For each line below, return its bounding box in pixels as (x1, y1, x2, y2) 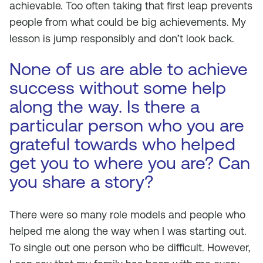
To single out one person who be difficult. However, (9, 241, 251, 254)
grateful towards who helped (9, 134, 235, 154)
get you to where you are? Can (9, 153, 250, 173)
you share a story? (9, 171, 153, 192)
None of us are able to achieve (9, 59, 248, 79)
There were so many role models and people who (9, 208, 245, 221)
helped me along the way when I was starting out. (9, 225, 247, 237)
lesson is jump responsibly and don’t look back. (9, 32, 234, 45)
